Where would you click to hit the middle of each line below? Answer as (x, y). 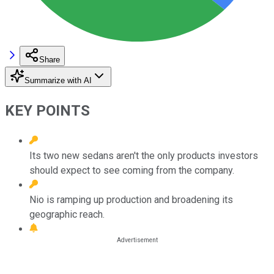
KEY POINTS (47, 110)
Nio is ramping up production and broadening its (131, 199)
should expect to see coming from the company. (132, 170)
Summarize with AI (58, 80)
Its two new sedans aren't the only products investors (144, 155)
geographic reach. (67, 214)
